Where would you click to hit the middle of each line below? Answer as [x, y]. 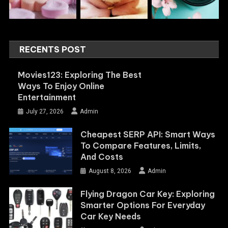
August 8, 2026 [110, 171]
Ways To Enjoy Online [61, 86]
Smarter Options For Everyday [143, 205]
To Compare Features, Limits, [141, 145]
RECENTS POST [53, 49]
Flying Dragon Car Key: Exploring [148, 194]
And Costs [102, 156]
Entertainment [47, 97]
